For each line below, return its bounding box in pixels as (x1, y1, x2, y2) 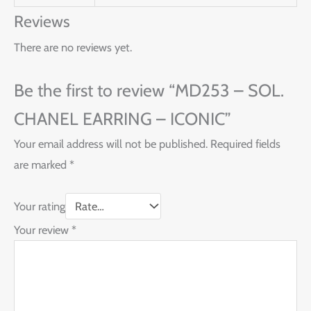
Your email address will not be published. (14, 136, 208, 151)
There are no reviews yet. (14, 40, 132, 55)
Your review (14, 223, 72, 237)
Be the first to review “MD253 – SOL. (14, 79, 284, 101)
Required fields (210, 136, 280, 151)
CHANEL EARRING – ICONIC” (14, 108, 231, 129)
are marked (14, 157, 69, 171)
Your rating (14, 199, 65, 214)
